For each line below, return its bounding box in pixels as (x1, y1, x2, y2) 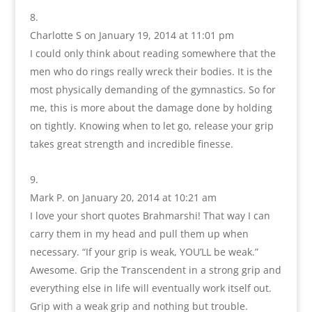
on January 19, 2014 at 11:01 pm (84, 28, 234, 42)
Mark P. (29, 190, 65, 204)
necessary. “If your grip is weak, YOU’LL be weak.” (29, 244, 258, 258)
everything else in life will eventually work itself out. (29, 281, 272, 295)
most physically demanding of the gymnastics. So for (29, 82, 276, 96)
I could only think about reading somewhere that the (29, 46, 276, 60)
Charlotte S (29, 28, 81, 42)
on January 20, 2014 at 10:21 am (67, 190, 217, 204)
